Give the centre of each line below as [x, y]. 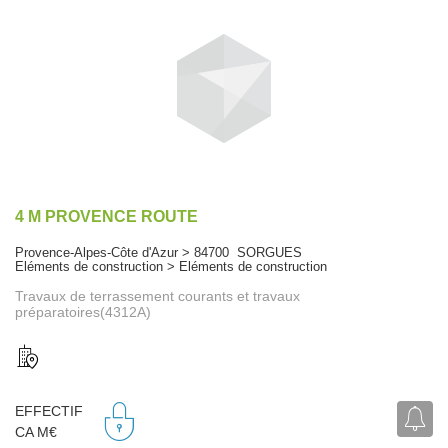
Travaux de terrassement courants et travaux [157, 295]
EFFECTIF [49, 411]
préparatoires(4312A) [83, 311]
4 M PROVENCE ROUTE [106, 216]
